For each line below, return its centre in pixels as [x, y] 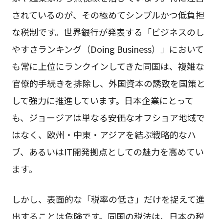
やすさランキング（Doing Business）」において [108, 49]
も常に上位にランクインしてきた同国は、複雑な [108, 66]
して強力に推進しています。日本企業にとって [102, 100]
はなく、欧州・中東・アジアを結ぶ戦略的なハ [104, 134]
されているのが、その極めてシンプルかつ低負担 [108, 14]
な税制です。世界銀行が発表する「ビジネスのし [108, 32]
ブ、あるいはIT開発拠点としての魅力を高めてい [108, 151]
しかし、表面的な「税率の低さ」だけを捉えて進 [108, 199]
